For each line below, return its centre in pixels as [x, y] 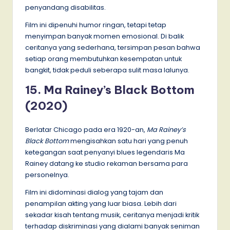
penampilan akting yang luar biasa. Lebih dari [101, 203]
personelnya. [47, 175]
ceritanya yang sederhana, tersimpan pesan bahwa [113, 47]
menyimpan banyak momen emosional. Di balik [104, 36]
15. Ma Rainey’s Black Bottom [110, 90]
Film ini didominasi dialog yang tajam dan [94, 192]
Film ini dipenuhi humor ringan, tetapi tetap [96, 25]
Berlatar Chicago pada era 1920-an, [86, 129]
